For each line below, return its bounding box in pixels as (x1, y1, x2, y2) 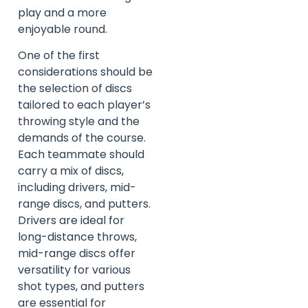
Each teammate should (18, 146, 144, 162)
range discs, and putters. (18, 195, 151, 212)
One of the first (18, 47, 100, 63)
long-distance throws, (18, 228, 137, 245)
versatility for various (18, 261, 131, 278)
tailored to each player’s (18, 96, 151, 113)
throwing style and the (18, 113, 140, 129)
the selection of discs (18, 80, 132, 96)
